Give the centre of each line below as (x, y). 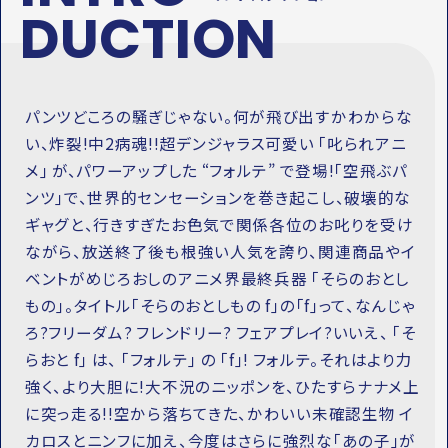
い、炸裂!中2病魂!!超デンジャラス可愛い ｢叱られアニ (215, 143)
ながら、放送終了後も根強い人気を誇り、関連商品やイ (220, 251)
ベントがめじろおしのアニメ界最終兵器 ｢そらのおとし (217, 278)
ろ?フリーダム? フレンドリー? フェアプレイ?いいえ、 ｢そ (220, 332)
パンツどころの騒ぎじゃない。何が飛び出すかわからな (218, 116)
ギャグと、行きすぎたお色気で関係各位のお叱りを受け (219, 224)
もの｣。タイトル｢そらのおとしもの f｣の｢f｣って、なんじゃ (220, 305)
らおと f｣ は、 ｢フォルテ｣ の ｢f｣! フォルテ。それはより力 (218, 359)
